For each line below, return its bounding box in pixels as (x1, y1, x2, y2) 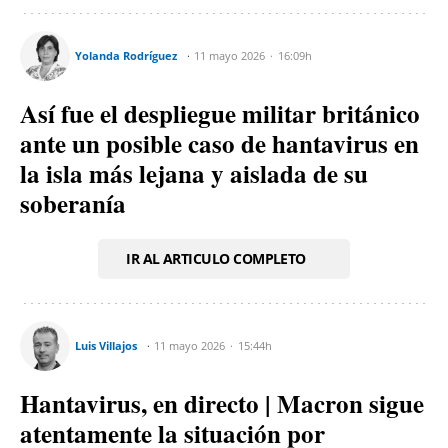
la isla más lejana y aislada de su (20, 154, 368, 192)
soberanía (20, 184, 126, 222)
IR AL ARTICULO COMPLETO (126, 248, 306, 268)
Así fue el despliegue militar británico (20, 94, 420, 132)
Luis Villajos (75, 337, 137, 353)
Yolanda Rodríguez (75, 47, 177, 63)
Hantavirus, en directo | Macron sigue (20, 384, 424, 422)
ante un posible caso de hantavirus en (20, 124, 419, 162)
